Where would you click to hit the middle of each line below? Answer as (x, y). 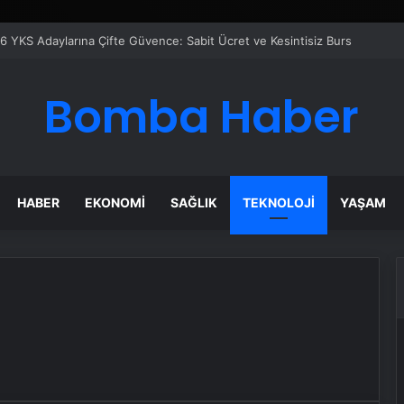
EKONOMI (115, 202)
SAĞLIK (194, 202)
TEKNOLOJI (279, 202)
